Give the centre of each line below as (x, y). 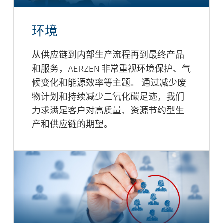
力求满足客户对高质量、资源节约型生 (108, 111)
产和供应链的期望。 (72, 125)
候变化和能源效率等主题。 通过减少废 (109, 84)
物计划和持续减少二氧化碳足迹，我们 (108, 98)
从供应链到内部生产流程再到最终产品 (108, 56)
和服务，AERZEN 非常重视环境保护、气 (111, 70)
